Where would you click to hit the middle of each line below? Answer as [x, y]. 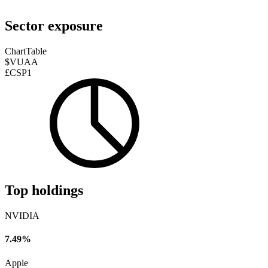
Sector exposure [54, 26]
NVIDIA [22, 216]
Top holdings [44, 191]
